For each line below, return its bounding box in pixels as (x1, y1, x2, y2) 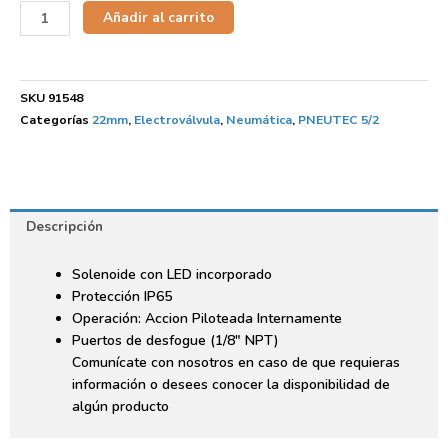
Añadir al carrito (103, 8, 215, 28)
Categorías (20, 111, 89, 128)
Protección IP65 (72, 287, 172, 307)
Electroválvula (134, 111, 220, 128)
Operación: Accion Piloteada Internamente (72, 309, 342, 329)
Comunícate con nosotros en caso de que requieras (72, 353, 400, 373)
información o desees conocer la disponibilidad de (72, 375, 390, 395)
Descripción (26, 217, 104, 237)
